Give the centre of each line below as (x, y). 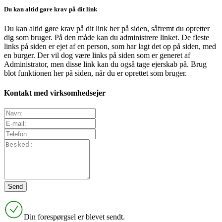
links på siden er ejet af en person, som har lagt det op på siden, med (110, 47)
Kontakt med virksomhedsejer (55, 93)
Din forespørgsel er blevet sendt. (74, 217)
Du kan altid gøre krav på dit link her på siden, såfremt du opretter (107, 29)
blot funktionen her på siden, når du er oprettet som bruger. (95, 73)
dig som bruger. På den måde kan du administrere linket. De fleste (107, 38)
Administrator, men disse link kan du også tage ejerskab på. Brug (105, 64)
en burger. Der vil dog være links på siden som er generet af (97, 55)
